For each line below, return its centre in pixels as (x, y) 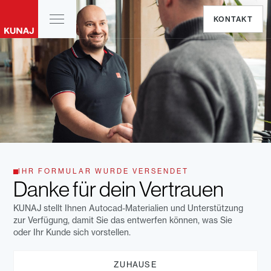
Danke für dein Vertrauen (119, 190)
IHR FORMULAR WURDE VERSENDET (104, 171)
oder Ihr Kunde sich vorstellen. (72, 233)
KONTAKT (233, 19)
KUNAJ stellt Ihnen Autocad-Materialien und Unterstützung (129, 208)
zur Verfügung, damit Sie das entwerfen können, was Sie (123, 220)
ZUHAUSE (135, 264)
